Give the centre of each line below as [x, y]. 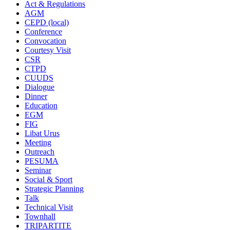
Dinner [36, 96]
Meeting [38, 142]
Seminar [38, 170]
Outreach [40, 151]
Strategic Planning [54, 188]
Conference [43, 31]
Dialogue [40, 87]
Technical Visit [49, 207]
